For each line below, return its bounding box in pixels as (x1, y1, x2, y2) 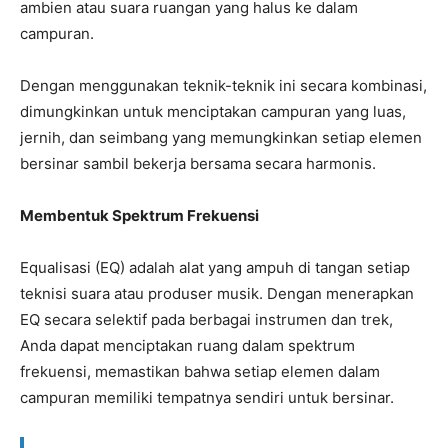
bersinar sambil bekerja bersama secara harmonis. (20, 154, 376, 174)
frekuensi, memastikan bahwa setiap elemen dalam (20, 362, 380, 382)
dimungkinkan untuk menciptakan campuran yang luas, (20, 102, 406, 122)
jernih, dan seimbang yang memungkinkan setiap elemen (20, 128, 422, 148)
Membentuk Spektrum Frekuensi (20, 206, 259, 226)
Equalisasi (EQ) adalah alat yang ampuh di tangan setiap (20, 258, 410, 278)
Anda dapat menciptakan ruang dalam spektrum (20, 336, 355, 356)
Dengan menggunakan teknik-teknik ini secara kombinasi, (20, 76, 427, 96)
